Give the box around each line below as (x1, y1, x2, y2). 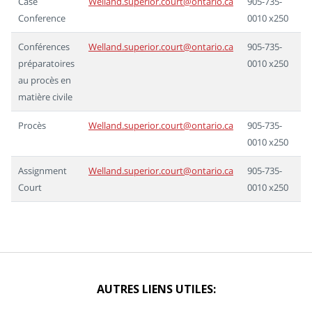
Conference (18, 12, 65, 24)
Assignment (18, 164, 67, 177)
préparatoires (18, 57, 75, 70)
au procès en (18, 74, 71, 86)
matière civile (18, 91, 72, 103)
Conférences (18, 40, 70, 53)
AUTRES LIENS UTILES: (96, 283, 216, 296)
